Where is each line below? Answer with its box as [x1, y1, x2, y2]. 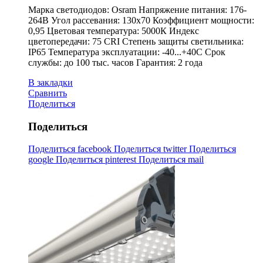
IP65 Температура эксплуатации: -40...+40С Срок [28, 46, 225, 57]
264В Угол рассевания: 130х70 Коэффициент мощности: [28, 15, 254, 25]
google [28, 154, 56, 165]
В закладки [28, 77, 73, 87]
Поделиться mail [139, 154, 204, 165]
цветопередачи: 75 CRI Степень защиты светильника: [28, 36, 244, 46]
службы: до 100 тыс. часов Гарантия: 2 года [28, 57, 203, 68]
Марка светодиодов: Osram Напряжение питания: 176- [28, 4, 247, 15]
